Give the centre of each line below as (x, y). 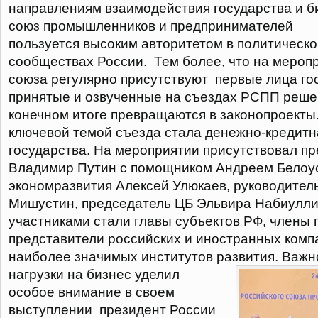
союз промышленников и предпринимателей (151, 26)
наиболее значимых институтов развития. (143, 257)
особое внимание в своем (92, 292)
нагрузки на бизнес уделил (94, 274)
